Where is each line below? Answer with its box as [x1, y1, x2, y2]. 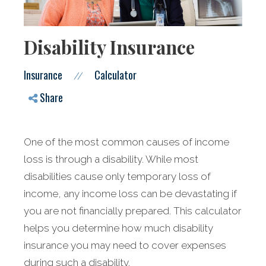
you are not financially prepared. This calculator [24, 205, 242, 217]
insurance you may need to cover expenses [24, 239, 226, 252]
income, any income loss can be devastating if [24, 188, 237, 200]
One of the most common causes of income [24, 136, 229, 148]
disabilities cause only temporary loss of [24, 170, 211, 183]
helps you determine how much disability [24, 222, 213, 235]
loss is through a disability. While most [24, 153, 198, 166]
